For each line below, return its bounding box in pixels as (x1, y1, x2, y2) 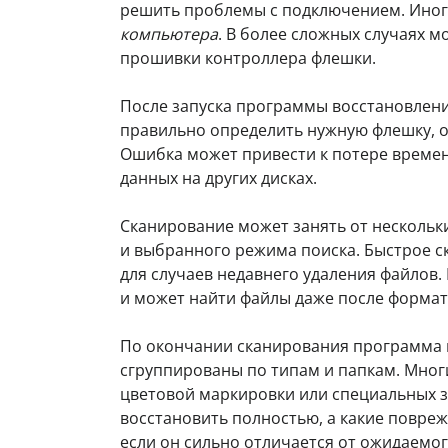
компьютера (120, 23, 218, 46)
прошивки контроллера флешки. (120, 47, 376, 70)
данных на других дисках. (120, 167, 317, 190)
